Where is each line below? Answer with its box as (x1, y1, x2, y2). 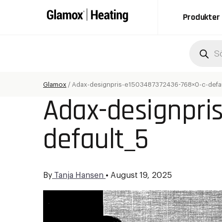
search (189, 49, 220, 58)
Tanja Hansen (52, 171, 106, 179)
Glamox (43, 81, 66, 88)
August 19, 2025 (109, 171, 172, 179)
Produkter (182, 11, 220, 23)
